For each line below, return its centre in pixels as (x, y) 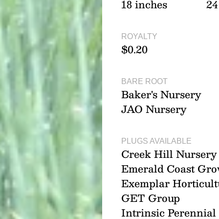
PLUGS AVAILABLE (156, 141)
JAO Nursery (154, 109)
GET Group (150, 198)
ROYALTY (139, 37)
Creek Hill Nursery (169, 154)
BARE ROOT (144, 82)
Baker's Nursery (161, 95)
